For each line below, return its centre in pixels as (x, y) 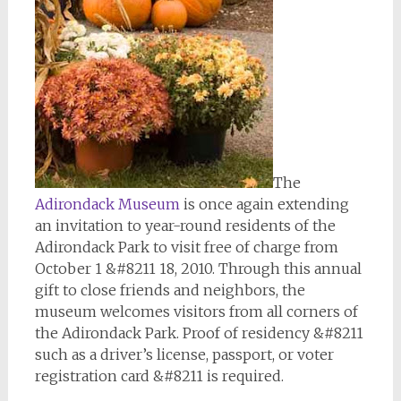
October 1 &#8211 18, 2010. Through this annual (198, 269)
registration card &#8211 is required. (159, 376)
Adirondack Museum (107, 204)
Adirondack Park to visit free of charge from (186, 247)
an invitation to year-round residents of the (185, 226)
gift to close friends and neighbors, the (170, 290)
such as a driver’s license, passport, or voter (184, 354)
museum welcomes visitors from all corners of (196, 311)
